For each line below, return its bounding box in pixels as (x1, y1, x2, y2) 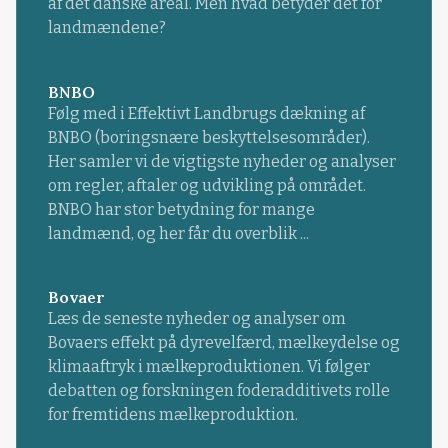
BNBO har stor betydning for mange (47, 199, 315, 219)
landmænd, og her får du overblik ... (47, 223, 309, 243)
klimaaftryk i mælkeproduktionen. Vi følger (47, 356, 370, 376)
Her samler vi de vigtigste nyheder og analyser (47, 151, 396, 171)
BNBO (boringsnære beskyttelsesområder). (47, 127, 370, 147)
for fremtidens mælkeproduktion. (47, 404, 298, 424)
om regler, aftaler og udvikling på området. (47, 175, 366, 195)
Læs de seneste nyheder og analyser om (47, 308, 346, 328)
